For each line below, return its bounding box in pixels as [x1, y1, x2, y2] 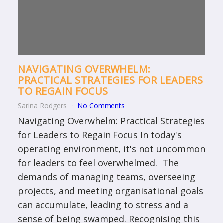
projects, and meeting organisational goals [18, 185, 203, 197]
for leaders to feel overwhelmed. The [18, 157, 179, 169]
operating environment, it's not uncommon [18, 143, 205, 155]
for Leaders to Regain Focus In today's [18, 129, 182, 141]
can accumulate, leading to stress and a [18, 199, 188, 211]
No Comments [77, 101, 125, 111]
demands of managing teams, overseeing [18, 171, 195, 183]
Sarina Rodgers [18, 101, 69, 111]
